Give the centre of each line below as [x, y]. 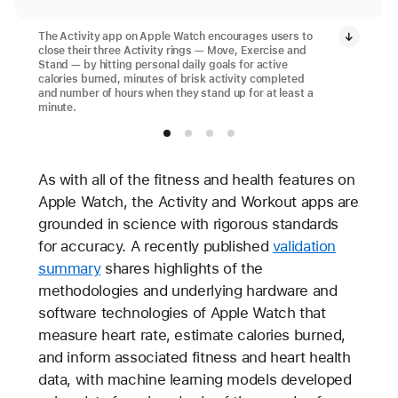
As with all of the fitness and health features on [196, 179]
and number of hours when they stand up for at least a [175, 93]
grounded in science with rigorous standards [188, 223]
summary [69, 268]
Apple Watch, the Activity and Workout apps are [198, 201]
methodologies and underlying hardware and [187, 290]
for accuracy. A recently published [155, 246]
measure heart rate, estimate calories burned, [192, 334]
